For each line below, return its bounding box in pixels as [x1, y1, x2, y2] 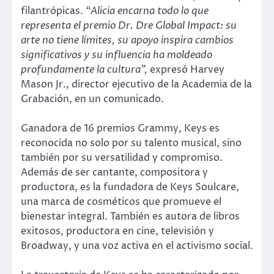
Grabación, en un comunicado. [21, 92, 164, 106]
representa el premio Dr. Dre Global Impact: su [21, 19, 237, 33]
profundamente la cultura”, [21, 63, 147, 77]
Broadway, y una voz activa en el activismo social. [21, 239, 253, 253]
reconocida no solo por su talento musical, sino [21, 136, 242, 150]
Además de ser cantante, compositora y [21, 166, 208, 180]
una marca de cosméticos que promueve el [21, 195, 221, 209]
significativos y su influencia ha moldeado [21, 48, 212, 62]
